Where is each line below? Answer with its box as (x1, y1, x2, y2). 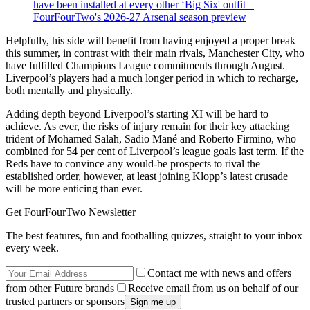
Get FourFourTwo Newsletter (6, 206, 136, 219)
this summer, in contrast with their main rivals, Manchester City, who (6, 47, 304, 60)
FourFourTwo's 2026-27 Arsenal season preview (33, 11, 246, 24)
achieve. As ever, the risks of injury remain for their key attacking (6, 120, 289, 133)
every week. (6, 242, 59, 255)
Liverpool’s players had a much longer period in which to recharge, (6, 72, 298, 84)
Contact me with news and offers (147, 267, 291, 280)
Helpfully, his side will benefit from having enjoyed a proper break (6, 35, 295, 47)
